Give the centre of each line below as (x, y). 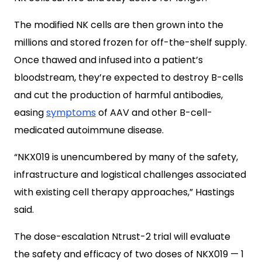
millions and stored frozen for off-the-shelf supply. (130, 42)
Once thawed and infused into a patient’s (108, 60)
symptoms (71, 113)
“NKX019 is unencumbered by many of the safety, (126, 157)
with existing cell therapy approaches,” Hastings (124, 192)
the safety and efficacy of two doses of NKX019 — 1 (129, 254)
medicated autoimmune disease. (89, 130)
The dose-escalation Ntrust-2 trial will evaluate (122, 237)
